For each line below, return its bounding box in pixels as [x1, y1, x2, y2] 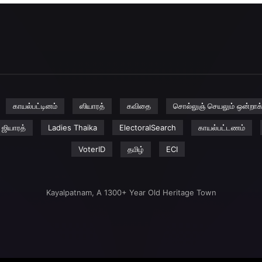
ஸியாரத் [79, 101, 105, 111]
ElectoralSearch [119, 123, 176, 132]
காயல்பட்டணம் [198, 123, 245, 132]
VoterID [78, 144, 105, 154]
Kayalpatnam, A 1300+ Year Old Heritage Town [46, 188, 216, 197]
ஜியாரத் [1, 123, 26, 132]
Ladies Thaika [47, 123, 97, 132]
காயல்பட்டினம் [12, 101, 57, 111]
